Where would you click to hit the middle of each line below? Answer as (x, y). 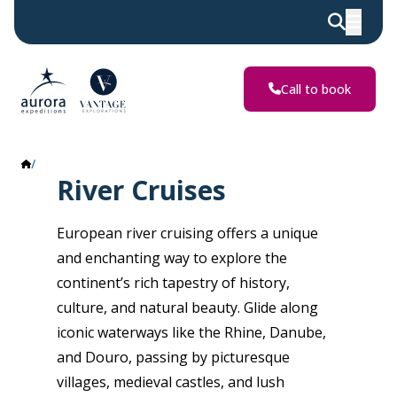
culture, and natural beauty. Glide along (187, 307)
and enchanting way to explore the (172, 258)
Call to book (316, 89)
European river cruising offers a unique (187, 233)
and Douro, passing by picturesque (173, 357)
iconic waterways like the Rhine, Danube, (191, 332)
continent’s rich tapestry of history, (173, 283)
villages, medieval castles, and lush (171, 382)
